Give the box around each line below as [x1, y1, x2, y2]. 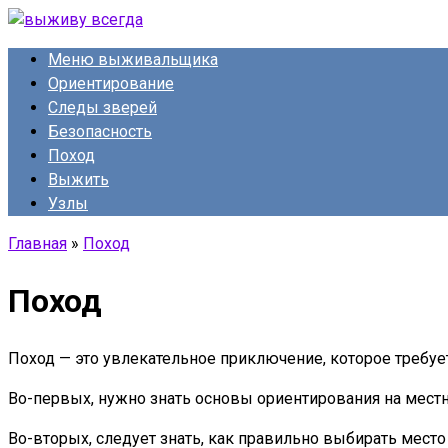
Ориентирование [48, 74, 174, 93]
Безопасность [48, 122, 152, 141]
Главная [8, 234, 67, 253]
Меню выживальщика [48, 50, 218, 69]
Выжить [48, 170, 109, 189]
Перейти [7, 9, 71, 28]
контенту [7, 57, 73, 76]
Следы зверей [48, 98, 157, 117]
